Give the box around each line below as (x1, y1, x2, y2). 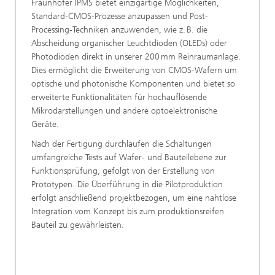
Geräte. (31, 119, 59, 130)
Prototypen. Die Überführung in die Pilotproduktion (31, 179, 223, 190)
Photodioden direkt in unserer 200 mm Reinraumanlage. (31, 52, 241, 63)
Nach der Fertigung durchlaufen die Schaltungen (31, 139, 212, 150)
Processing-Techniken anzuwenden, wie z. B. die (31, 25, 207, 36)
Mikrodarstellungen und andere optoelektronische (31, 106, 217, 117)
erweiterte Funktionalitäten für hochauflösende (31, 92, 207, 103)
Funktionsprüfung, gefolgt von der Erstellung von (31, 166, 215, 177)
